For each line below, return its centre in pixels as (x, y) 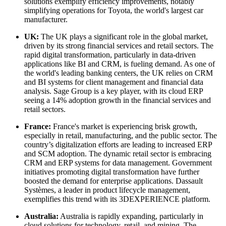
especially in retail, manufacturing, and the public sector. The (121, 135)
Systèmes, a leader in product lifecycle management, (107, 190)
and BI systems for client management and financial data (114, 82)
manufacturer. (46, 19)
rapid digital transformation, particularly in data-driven (110, 54)
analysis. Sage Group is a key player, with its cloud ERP (114, 91)
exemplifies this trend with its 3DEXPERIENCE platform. (117, 199)
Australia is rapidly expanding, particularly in (131, 216)
